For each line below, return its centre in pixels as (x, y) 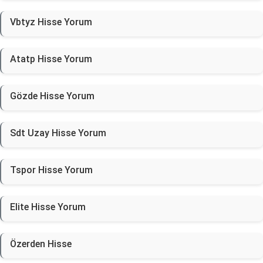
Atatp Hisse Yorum (51, 59)
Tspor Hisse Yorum (51, 170)
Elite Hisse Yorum (48, 207)
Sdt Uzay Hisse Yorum (58, 133)
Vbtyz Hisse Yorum (51, 22)
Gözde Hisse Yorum (52, 96)
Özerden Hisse (41, 244)
